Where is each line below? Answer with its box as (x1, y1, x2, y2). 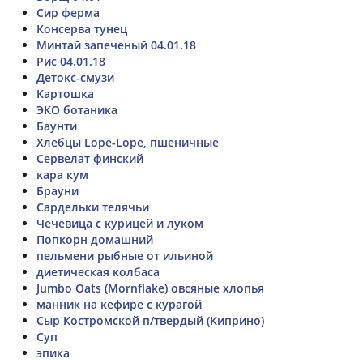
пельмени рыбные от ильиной (36, 247, 213, 263)
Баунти (36, 117, 77, 134)
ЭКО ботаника (36, 101, 117, 117)
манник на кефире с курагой (36, 296, 202, 312)
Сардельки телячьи (36, 199, 149, 215)
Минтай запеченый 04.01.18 (36, 36, 196, 53)
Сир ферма (36, 4, 100, 20)
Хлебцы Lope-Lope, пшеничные (36, 134, 219, 150)
